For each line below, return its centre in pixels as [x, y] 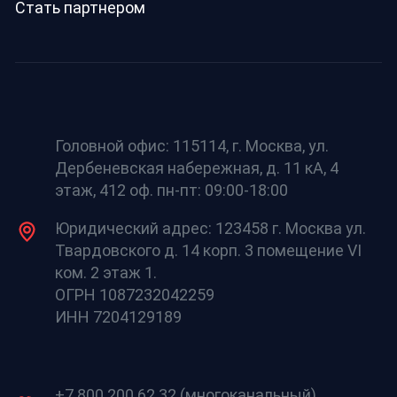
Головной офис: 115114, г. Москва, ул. [191, 146]
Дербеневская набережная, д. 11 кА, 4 [196, 168]
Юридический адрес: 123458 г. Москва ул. [210, 229]
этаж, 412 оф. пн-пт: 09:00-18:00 [171, 191]
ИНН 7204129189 [118, 317]
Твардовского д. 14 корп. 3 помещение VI [208, 251]
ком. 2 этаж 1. [105, 273]
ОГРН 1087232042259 [134, 295]
